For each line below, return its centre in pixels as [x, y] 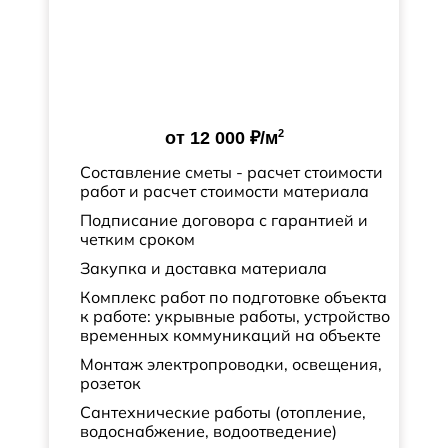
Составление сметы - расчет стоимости [231, 172]
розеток [110, 383]
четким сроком [137, 239]
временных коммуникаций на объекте [230, 335]
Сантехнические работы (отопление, [223, 412]
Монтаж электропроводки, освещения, [231, 364]
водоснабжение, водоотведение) [208, 431]
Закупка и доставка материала [203, 268]
